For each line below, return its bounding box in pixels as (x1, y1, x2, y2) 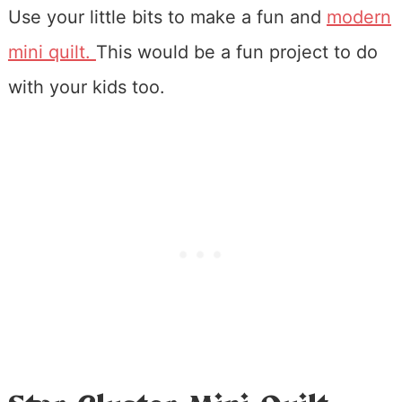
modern (326, 6, 391, 29)
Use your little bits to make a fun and (7, 6, 327, 29)
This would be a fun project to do (95, 41, 378, 64)
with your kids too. (7, 76, 165, 99)
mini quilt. (7, 41, 96, 64)
